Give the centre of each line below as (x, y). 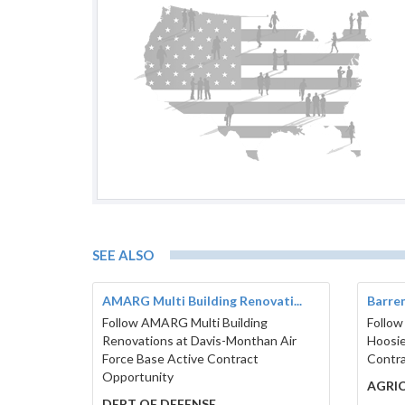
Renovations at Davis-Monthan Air (199, 341)
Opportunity (138, 377)
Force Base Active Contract (180, 359)
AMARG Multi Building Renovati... (202, 301)
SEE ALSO (123, 255)
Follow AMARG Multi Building (185, 323)
